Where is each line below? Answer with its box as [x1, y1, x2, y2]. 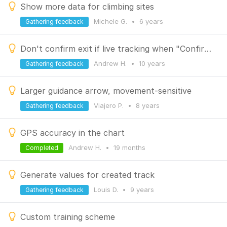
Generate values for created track [20, 170, 155, 180]
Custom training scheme [20, 212, 115, 222]
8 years [136, 101, 160, 109]
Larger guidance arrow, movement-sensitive [20, 86, 192, 96]
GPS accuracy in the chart [20, 128, 125, 138]
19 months [113, 143, 145, 152]
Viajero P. [94, 101, 126, 109]
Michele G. [94, 17, 129, 25]
